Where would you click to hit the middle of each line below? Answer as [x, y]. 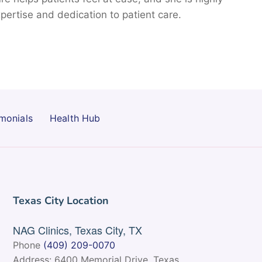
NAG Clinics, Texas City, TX [78, 230]
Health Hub [75, 118]
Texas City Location [61, 201]
